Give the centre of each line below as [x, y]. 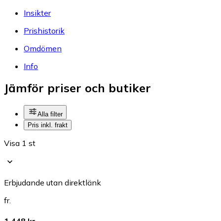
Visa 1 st [20, 143]
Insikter [37, 13]
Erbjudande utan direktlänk [53, 183]
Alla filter [50, 114]
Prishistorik [44, 30]
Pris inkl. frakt [48, 125]
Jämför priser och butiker [77, 88]
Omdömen [43, 48]
